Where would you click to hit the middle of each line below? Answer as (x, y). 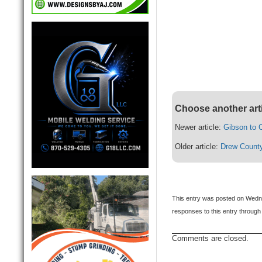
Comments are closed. (211, 239)
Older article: (198, 147)
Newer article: (199, 127)
